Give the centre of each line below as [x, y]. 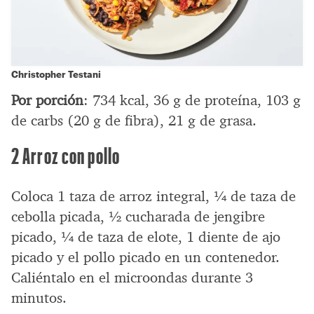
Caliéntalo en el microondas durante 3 [132, 277]
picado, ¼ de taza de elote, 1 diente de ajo [146, 237]
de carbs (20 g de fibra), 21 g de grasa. [134, 120]
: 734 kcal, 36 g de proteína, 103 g [192, 100]
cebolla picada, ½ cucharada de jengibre [138, 216]
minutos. [39, 298]
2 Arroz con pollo [66, 155]
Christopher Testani [56, 74]
